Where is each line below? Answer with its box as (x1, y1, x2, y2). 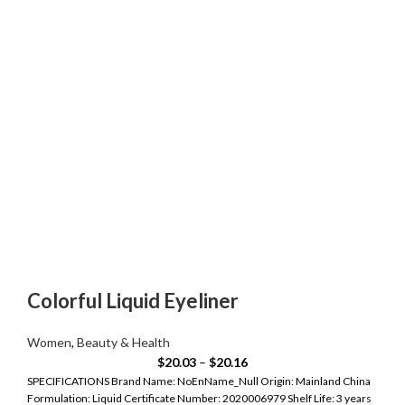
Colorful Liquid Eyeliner (27, 288, 239, 314)
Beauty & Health (77, 334, 170, 351)
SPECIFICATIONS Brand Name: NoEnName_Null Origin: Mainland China (27, 374, 371, 389)
